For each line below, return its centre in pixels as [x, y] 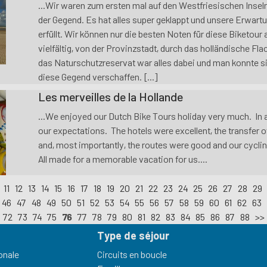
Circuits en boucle [132, 254]
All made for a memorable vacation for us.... [122, 159]
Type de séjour [133, 235]
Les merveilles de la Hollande [110, 97]
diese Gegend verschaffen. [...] [98, 77]
